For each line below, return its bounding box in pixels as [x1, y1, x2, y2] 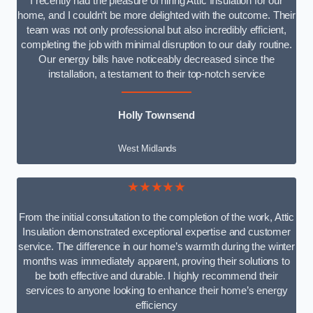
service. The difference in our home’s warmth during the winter [18, 240, 295, 252]
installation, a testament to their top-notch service [48, 68, 265, 80]
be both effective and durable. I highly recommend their [34, 270, 278, 282]
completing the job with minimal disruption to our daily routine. [21, 38, 292, 50]
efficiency [135, 299, 178, 311]
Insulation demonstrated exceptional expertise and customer [22, 226, 291, 238]
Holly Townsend [118, 109, 195, 121]
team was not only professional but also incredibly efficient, [26, 24, 287, 36]
